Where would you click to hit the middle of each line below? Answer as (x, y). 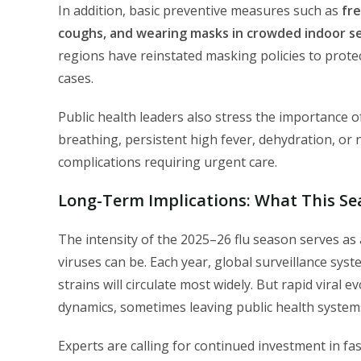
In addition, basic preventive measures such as (200, 11)
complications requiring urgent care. (168, 162)
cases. (76, 79)
